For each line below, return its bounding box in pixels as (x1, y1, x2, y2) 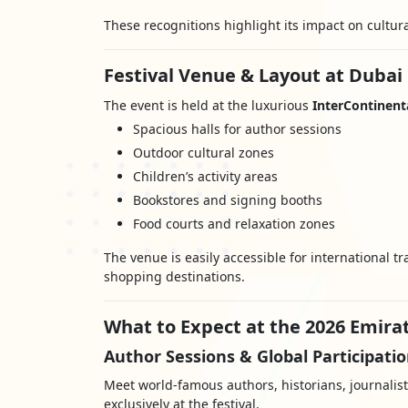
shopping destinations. (104, 268, 245, 285)
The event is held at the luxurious (104, 97, 312, 114)
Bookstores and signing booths (133, 191, 322, 209)
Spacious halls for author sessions (133, 120, 342, 138)
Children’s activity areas (133, 168, 278, 185)
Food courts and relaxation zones (133, 215, 335, 232)
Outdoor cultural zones (133, 144, 274, 161)
